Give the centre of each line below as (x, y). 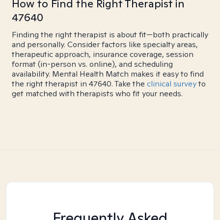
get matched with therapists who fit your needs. (97, 94)
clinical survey (172, 84)
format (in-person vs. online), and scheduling (92, 64)
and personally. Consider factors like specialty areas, (105, 44)
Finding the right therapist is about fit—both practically (110, 35)
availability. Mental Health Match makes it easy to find (108, 74)
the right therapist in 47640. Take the (79, 84)
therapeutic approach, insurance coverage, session (103, 54)
